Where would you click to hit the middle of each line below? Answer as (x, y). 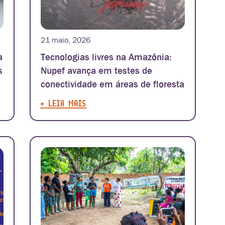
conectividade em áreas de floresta (112, 84)
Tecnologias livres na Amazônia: (106, 57)
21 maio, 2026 (65, 40)
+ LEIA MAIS (63, 103)
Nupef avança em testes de (96, 71)
